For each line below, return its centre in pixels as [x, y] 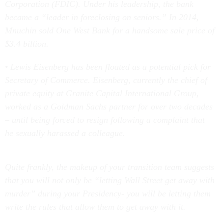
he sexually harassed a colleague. [65, 133]
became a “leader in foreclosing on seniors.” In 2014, [102, 17]
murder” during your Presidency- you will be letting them [108, 193]
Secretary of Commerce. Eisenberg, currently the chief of [106, 80]
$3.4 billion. [27, 44]
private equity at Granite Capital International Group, [102, 93]
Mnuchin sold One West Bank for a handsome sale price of [110, 30]
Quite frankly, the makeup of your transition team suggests [110, 167]
